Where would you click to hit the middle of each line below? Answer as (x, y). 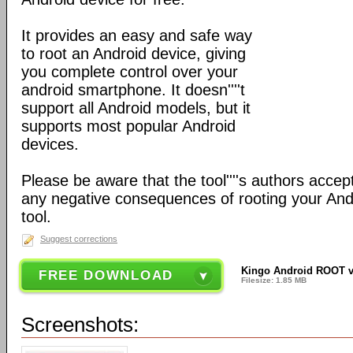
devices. (50, 144)
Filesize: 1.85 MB (274, 280)
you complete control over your (130, 72)
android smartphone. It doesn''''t (133, 90)
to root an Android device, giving (134, 54)
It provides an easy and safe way (137, 35)
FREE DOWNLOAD (106, 275)
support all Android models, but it (136, 108)
